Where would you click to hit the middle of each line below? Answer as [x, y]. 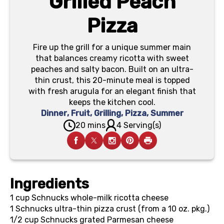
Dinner [54, 113]
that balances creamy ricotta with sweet [112, 58]
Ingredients [49, 184]
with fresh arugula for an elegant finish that [112, 91]
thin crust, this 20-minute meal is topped [112, 80]
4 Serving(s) [138, 125]
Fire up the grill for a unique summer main [112, 47]
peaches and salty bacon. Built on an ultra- [112, 69]
